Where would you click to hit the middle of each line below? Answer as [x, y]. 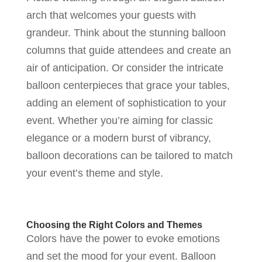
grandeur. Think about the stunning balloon [126, 32]
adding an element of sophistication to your [126, 103]
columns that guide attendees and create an [128, 50]
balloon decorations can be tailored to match [129, 155]
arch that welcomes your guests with [111, 15]
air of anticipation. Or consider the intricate [125, 68]
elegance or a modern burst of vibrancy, [118, 138]
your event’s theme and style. [94, 173]
